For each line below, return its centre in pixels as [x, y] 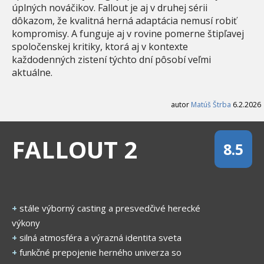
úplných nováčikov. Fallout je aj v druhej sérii [110, 8]
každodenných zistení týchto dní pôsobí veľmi [111, 60]
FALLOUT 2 [75, 150]
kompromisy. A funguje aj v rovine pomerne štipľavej [128, 34]
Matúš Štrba [211, 105]
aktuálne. [32, 73]
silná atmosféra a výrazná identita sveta [100, 238]
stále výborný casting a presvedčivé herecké [110, 208]
